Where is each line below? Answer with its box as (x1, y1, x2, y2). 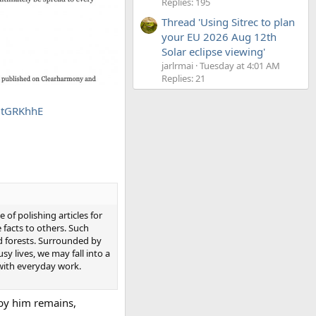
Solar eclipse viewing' (162, 44, 265, 59)
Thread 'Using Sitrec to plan (162, 15, 295, 30)
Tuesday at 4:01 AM (200, 59, 280, 73)
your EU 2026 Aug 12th (162, 30, 276, 44)
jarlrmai (162, 59, 193, 73)
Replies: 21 (162, 72, 205, 85)
